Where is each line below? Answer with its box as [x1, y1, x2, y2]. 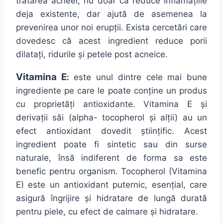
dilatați [16, 49, 43, 60]
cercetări [152, 22, 187, 33]
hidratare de [91, 193, 154, 204]
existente [40, 9, 77, 19]
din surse [157, 139, 208, 150]
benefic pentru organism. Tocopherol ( [16, 166, 172, 177]
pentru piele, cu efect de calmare [16, 207, 150, 217]
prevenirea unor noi [16, 22, 96, 33]
